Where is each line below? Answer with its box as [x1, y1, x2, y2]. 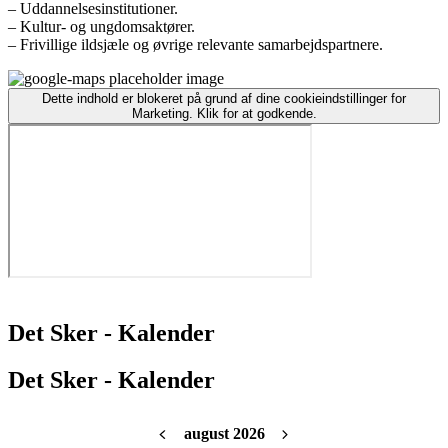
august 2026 [183, 424, 265, 442]
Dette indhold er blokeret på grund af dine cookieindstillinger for [42, 91, 406, 106]
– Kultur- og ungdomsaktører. [8, 18, 195, 35]
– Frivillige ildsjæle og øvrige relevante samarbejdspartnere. [8, 36, 383, 53]
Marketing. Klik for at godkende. [131, 106, 317, 121]
